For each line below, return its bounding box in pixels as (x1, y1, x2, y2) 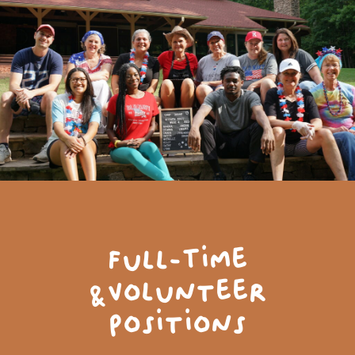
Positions (109, 304, 246, 342)
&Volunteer (88, 273, 267, 310)
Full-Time (107, 241, 248, 278)
